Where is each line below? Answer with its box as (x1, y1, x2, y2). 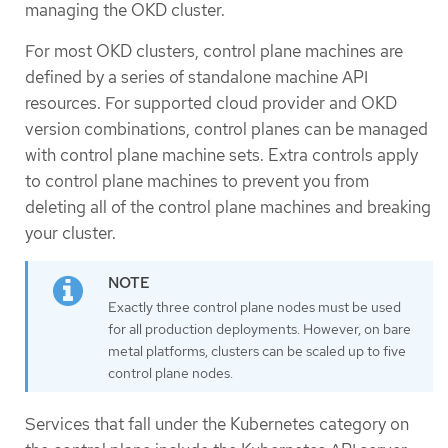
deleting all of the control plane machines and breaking (25, 195, 431, 218)
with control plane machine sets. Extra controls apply (25, 143, 418, 166)
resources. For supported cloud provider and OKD (25, 91, 397, 114)
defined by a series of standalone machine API (25, 65, 368, 88)
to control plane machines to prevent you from (25, 169, 369, 192)
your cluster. (25, 221, 116, 244)
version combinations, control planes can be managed (25, 117, 428, 140)
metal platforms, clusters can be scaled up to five (108, 342, 406, 361)
